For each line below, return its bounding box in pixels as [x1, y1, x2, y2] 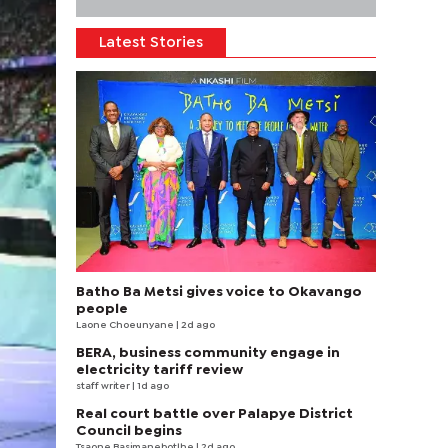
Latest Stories [99, 37, 203, 49]
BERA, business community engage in [76, 347, 340, 359]
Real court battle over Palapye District [76, 408, 353, 420]
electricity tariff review [76, 364, 243, 376]
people [76, 303, 128, 315]
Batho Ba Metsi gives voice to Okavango [76, 286, 362, 298]
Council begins [76, 425, 182, 437]
